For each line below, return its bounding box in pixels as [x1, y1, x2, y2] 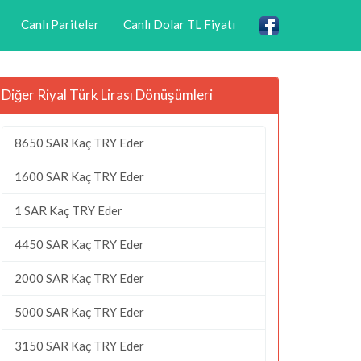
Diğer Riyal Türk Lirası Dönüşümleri [2, 85, 213, 103]
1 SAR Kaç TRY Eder [15, 202, 122, 218]
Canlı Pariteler [21, 16, 99, 31]
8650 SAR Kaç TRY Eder [15, 135, 144, 150]
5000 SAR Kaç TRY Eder [15, 304, 144, 319]
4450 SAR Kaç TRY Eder [15, 236, 144, 251]
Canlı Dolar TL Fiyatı [123, 16, 235, 31]
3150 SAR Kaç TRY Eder [15, 338, 144, 353]
